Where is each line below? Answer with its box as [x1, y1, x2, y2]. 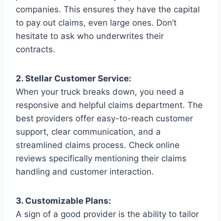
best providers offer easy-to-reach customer [16, 113, 193, 123]
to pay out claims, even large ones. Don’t [16, 17, 177, 28]
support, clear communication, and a [16, 126, 161, 137]
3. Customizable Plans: [16, 195, 111, 206]
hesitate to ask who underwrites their [16, 31, 164, 41]
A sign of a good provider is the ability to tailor [16, 209, 199, 219]
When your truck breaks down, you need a [16, 86, 184, 97]
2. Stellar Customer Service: [16, 73, 131, 83]
